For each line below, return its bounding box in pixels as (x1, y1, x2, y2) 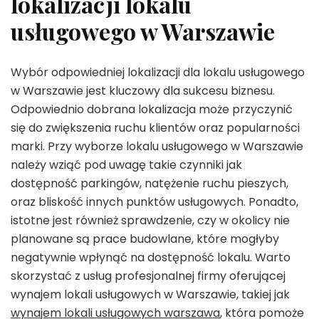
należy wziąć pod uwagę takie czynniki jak (11, 157, 242, 174)
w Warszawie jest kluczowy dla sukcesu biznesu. (11, 83, 275, 100)
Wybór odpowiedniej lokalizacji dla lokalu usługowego (11, 64, 305, 81)
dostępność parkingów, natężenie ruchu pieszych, (11, 175, 288, 192)
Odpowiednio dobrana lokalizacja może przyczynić (11, 101, 293, 118)
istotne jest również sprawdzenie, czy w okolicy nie (11, 212, 290, 229)
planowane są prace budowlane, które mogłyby (11, 231, 279, 248)
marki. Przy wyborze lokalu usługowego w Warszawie (11, 138, 303, 155)
